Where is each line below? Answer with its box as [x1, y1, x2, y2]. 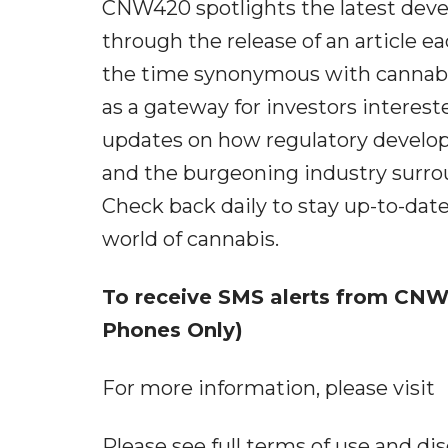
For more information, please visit [102, 375, 435, 400]
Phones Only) [102, 317, 243, 342]
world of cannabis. [102, 226, 279, 251]
